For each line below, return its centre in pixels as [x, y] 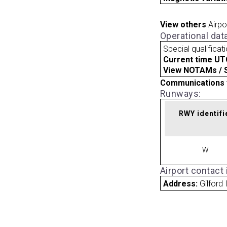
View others [183, 25]
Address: [182, 183]
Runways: [180, 93]
